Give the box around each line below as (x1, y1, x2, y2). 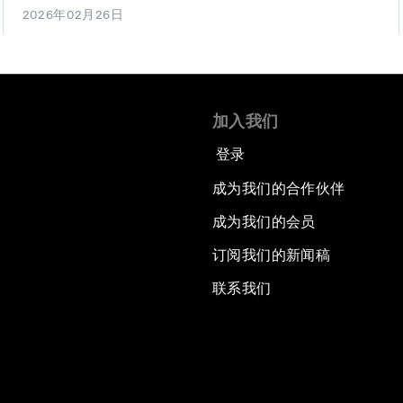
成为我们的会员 (212, 213, 316, 231)
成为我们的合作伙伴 (212, 180, 345, 198)
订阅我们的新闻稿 (212, 246, 331, 264)
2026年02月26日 (22, 7, 124, 22)
